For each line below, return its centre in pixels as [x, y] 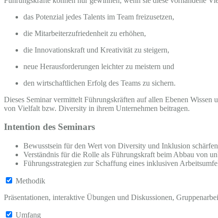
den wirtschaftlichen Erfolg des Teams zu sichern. [100, 83]
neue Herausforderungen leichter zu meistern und [99, 66]
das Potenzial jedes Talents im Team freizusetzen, [99, 17]
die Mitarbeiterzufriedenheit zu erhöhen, [85, 33]
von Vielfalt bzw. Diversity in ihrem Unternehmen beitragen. [97, 108]
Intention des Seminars [49, 127]
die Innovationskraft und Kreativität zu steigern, [96, 50]
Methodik [30, 181]
